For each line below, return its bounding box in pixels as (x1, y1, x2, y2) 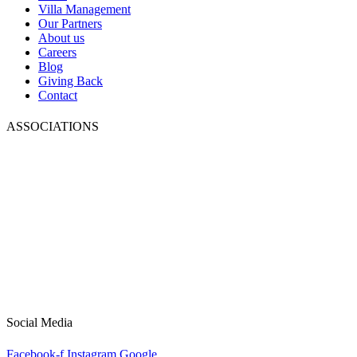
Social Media (6, 316, 73, 330)
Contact (38, 88, 77, 102)
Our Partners (38, 16, 102, 30)
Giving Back (38, 73, 103, 88)
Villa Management (38, 2, 131, 16)
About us (38, 30, 84, 45)
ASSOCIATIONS (6, 119, 99, 133)
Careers (38, 45, 76, 59)
